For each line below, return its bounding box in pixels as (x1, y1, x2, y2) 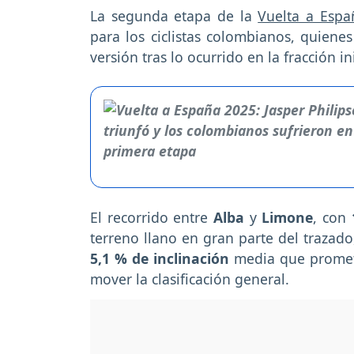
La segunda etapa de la (90, 6, 258, 26)
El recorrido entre (90, 208, 213, 228)
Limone (256, 208, 314, 228)
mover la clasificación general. (90, 269, 289, 289)
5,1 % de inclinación (90, 249, 235, 269)
